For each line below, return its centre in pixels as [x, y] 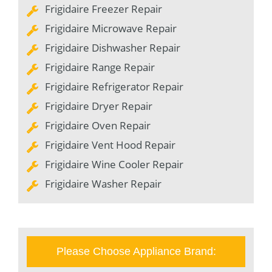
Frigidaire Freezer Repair [104, 8]
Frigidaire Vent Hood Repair [110, 144]
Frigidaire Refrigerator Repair [114, 86]
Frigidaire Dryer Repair [99, 106]
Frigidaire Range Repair [100, 67]
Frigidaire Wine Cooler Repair [114, 164]
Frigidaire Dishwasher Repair [113, 47]
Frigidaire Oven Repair [98, 125]
